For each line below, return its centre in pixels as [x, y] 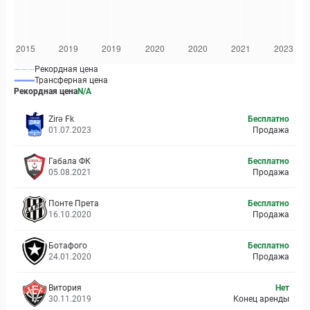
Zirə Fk [61, 119]
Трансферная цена [71, 80]
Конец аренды [261, 299]
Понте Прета [74, 203]
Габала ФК [70, 161]
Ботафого [68, 246]
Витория [65, 288]
